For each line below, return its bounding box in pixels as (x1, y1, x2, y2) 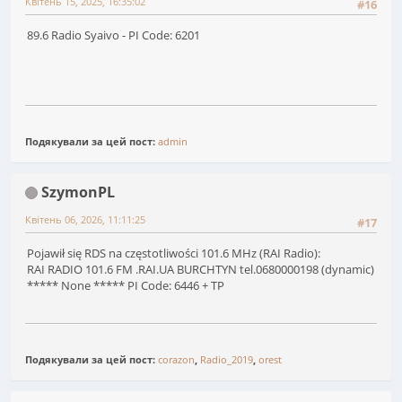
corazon (158, 352, 195, 366)
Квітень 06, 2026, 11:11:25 (25, 212, 145, 226)
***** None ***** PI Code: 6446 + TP (27, 277, 224, 294)
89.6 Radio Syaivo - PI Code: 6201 (27, 27, 200, 44)
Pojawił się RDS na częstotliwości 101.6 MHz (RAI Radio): (27, 245, 320, 262)
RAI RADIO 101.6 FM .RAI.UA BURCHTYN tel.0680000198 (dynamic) (27, 261, 374, 278)
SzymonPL (41, 181, 115, 202)
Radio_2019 (200, 352, 253, 366)
